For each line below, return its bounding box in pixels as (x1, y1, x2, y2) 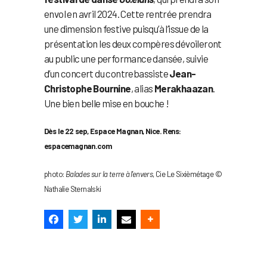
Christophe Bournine (44, 82, 131, 95)
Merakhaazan (154, 82, 213, 95)
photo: (44, 169, 66, 179)
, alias (131, 82, 154, 95)
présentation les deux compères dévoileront (44, 38, 222, 50)
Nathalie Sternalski (44, 184, 101, 194)
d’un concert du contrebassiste (44, 67, 170, 80)
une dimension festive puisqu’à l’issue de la (44, 23, 209, 35)
